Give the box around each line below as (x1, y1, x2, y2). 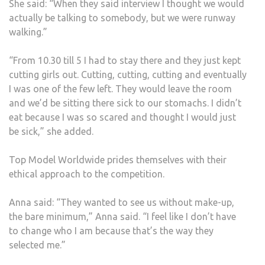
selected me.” (9, 240, 66, 250)
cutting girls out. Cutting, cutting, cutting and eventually (9, 69, 247, 80)
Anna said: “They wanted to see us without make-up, (9, 197, 234, 208)
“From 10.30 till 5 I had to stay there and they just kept (9, 55, 241, 66)
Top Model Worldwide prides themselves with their (9, 154, 227, 165)
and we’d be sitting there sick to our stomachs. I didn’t (9, 98, 241, 108)
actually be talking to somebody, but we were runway (9, 12, 235, 23)
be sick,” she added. (9, 126, 93, 137)
